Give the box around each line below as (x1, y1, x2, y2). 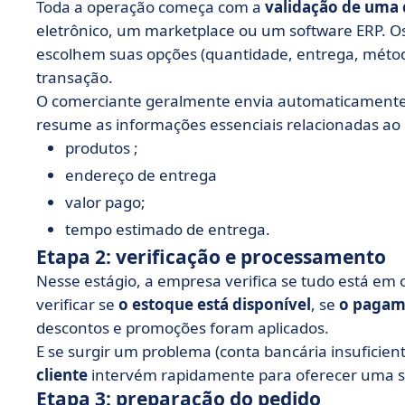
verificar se (36, 294, 118, 315)
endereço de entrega (65, 165, 217, 185)
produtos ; (65, 137, 138, 158)
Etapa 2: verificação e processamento (36, 244, 386, 269)
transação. (36, 67, 113, 88)
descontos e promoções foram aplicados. (36, 317, 329, 338)
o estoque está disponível (118, 294, 311, 315)
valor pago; (65, 192, 146, 212)
